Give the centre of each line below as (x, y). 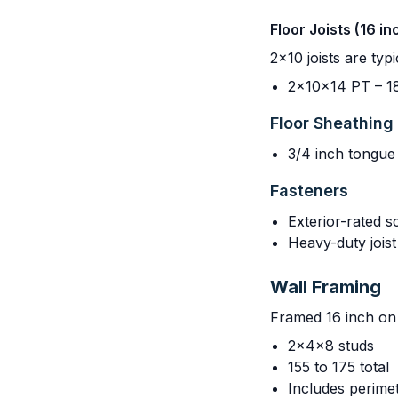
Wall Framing (326, 287)
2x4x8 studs (331, 346)
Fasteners (309, 191)
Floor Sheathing (332, 123)
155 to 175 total (338, 367)
